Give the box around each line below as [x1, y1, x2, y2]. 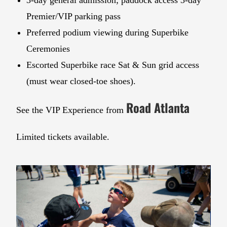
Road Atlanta [126, 98, 190, 117]
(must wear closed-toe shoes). [26, 76, 136, 87]
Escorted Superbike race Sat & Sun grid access [26, 60, 200, 70]
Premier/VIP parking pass [26, 11, 121, 22]
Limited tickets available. [16, 132, 110, 142]
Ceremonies [26, 44, 70, 54]
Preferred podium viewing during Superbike [26, 27, 189, 38]
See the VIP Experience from [16, 105, 127, 116]
